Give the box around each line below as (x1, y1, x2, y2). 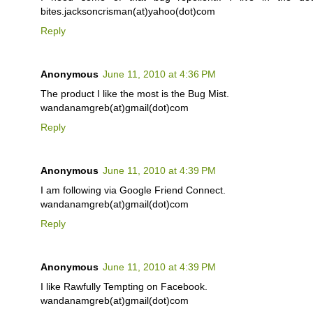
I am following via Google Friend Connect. (41, 184, 226, 196)
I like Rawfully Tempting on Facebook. (41, 281, 208, 293)
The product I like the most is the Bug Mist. (41, 88, 229, 100)
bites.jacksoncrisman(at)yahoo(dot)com (41, 6, 215, 17)
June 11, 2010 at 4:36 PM (103, 68, 216, 80)
